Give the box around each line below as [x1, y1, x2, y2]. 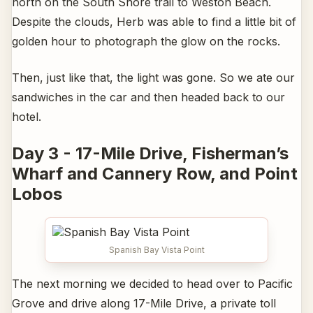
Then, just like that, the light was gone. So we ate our [12, 70, 295, 85]
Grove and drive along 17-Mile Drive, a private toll [12, 296, 276, 311]
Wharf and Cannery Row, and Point [12, 163, 298, 184]
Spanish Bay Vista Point [108, 245, 205, 256]
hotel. [12, 109, 41, 124]
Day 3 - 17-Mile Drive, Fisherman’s [12, 143, 289, 163]
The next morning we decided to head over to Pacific [12, 277, 293, 291]
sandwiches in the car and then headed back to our [12, 89, 285, 104]
